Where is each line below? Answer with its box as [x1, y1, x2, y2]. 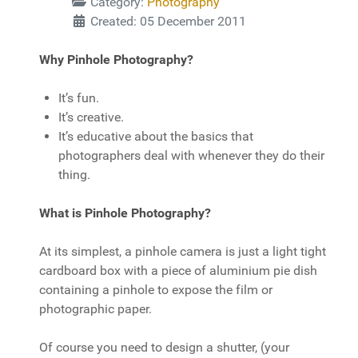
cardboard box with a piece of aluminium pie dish [39, 263, 317, 278]
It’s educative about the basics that [58, 129, 253, 144]
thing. [58, 167, 90, 182]
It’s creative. [58, 109, 124, 125]
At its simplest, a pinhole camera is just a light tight [39, 244, 326, 259]
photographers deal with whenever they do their [58, 148, 324, 163]
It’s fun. [58, 90, 99, 105]
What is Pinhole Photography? [39, 205, 211, 221]
